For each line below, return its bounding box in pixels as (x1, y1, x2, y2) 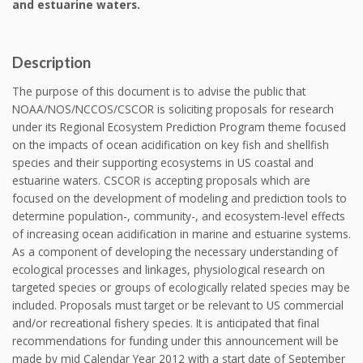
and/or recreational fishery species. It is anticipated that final (12, 315, 319, 331)
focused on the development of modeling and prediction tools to (12, 190, 347, 207)
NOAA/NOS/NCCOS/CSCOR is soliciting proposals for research (12, 101, 334, 117)
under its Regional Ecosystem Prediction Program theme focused (12, 119, 346, 135)
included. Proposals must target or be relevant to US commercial (12, 297, 344, 314)
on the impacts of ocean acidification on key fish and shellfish (12, 137, 329, 153)
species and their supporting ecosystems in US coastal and (12, 155, 314, 171)
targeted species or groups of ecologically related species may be (12, 280, 350, 296)
